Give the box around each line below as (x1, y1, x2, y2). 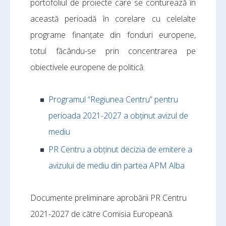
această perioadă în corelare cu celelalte (30, 13, 196, 24)
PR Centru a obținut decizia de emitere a (48, 144, 192, 155)
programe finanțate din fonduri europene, (30, 29, 196, 40)
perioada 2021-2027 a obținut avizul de (48, 110, 188, 121)
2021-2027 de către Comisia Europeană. (30, 208, 174, 219)
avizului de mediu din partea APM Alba (48, 160, 185, 171)
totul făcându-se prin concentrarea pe (30, 45, 196, 56)
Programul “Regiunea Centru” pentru (48, 94, 178, 105)
